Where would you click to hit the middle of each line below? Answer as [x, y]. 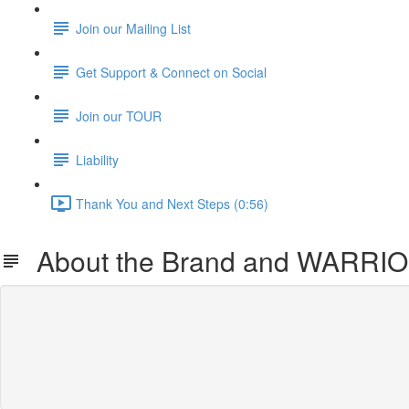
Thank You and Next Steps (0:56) [172, 203]
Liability [97, 159]
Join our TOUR [119, 115]
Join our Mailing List [133, 28]
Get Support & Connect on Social [171, 72]
